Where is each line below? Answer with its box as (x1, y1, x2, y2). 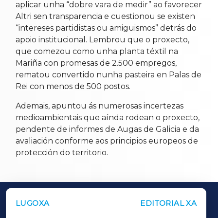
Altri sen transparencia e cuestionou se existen (16, 12, 195, 21)
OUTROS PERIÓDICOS (23, 199, 126, 211)
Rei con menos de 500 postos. (16, 82, 130, 91)
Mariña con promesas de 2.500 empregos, (16, 58, 177, 68)
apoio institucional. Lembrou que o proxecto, (16, 35, 189, 45)
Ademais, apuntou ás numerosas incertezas (16, 101, 183, 111)
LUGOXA (16, 199, 50, 208)
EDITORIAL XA (140, 199, 197, 208)
